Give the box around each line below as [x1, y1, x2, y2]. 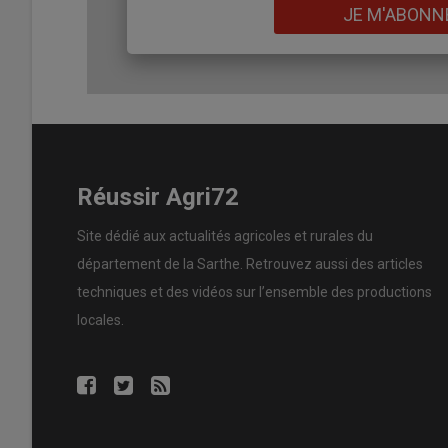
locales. [77, 311, 124, 328]
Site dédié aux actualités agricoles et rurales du [77, 227, 373, 244]
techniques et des [77, 283, 192, 300]
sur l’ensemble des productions [233, 283, 432, 300]
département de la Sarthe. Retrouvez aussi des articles [77, 255, 423, 272]
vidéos [192, 283, 233, 300]
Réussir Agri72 [77, 183, 239, 212]
